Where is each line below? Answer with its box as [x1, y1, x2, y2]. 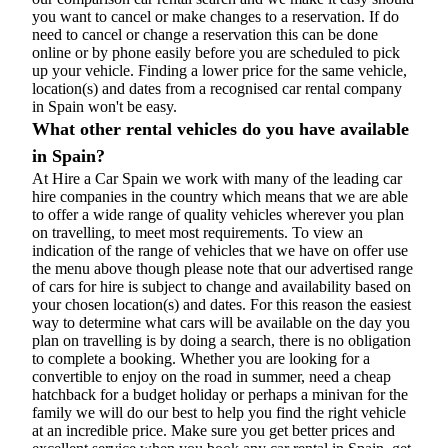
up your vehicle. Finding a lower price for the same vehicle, [32, 61, 407, 79]
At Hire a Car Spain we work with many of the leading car [32, 169, 402, 187]
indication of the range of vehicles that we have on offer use [32, 241, 408, 259]
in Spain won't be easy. [32, 97, 177, 115]
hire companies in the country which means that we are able [32, 187, 408, 205]
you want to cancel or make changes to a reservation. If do [32, 7, 399, 25]
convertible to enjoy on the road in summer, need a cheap [32, 367, 391, 385]
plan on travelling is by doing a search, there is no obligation [32, 331, 411, 349]
